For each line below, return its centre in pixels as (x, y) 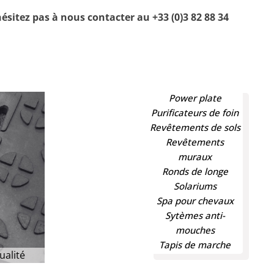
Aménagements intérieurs (189, 255)
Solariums (195, 186)
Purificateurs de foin (195, 112)
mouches (195, 230)
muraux (195, 156)
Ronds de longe (195, 171)
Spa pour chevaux (195, 200)
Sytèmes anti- (195, 215)
